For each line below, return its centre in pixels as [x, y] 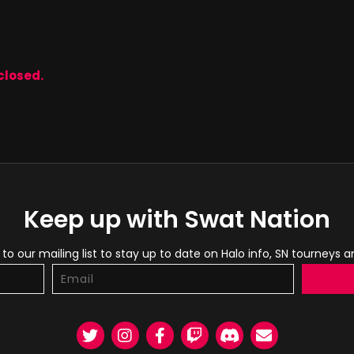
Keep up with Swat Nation [177, 220]
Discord [236, 332]
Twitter [96, 332]
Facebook [174, 332]
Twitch [199, 332]
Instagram [141, 332]
